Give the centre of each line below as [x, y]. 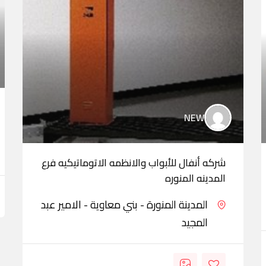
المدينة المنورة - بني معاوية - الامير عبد [124, 205]
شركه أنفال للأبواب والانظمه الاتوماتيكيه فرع [134, 163]
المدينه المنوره [195, 178]
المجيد [195, 222]
